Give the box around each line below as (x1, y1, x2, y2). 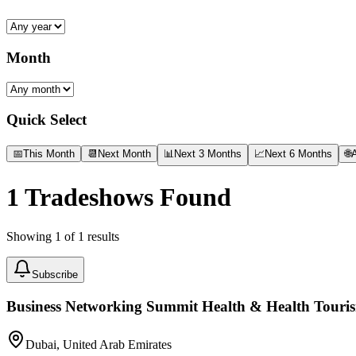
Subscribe (32, 268, 78, 281)
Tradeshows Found (19, 183, 231, 212)
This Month (23, 147, 75, 160)
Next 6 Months (265, 147, 332, 160)
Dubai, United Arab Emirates (25, 338, 172, 352)
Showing (6, 229, 55, 243)
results (84, 229, 119, 243)
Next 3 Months (174, 147, 242, 160)
